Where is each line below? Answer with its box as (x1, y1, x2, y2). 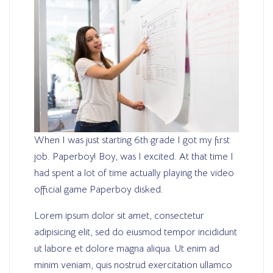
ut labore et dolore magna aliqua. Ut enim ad (34, 242, 219, 255)
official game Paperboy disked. (34, 183, 163, 196)
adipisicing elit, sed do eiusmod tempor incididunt (34, 225, 237, 238)
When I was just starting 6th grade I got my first (34, 133, 230, 146)
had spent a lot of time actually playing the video (34, 166, 234, 179)
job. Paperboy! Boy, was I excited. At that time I (34, 150, 233, 163)
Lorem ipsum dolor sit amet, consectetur (34, 209, 204, 222)
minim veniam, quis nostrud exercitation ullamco (34, 258, 232, 271)
